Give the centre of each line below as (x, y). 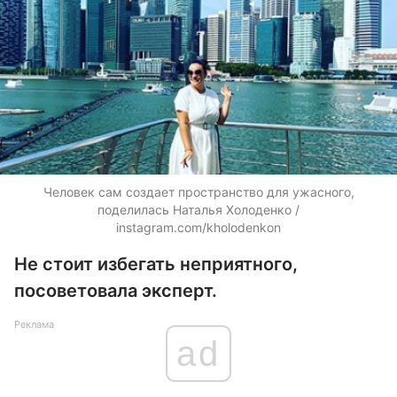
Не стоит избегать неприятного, (156, 264)
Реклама (34, 324)
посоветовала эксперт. (116, 291)
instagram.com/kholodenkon (198, 227)
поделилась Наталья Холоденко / (198, 210)
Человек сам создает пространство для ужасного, (198, 192)
